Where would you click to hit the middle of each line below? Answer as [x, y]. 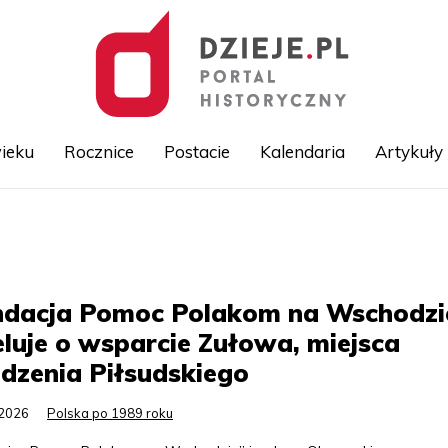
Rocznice [98, 151]
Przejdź [247, 222]
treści [241, 266]
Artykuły [408, 151]
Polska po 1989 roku [110, 413]
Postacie [196, 151]
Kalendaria [302, 151]
